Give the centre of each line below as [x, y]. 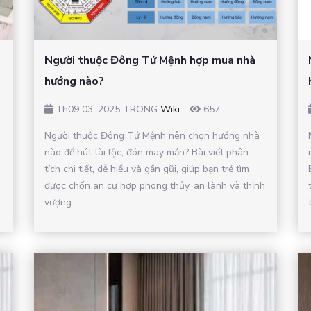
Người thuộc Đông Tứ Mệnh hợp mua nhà [150, 61]
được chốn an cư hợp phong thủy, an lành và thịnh [155, 186]
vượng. [59, 203]
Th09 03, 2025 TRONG [107, 110]
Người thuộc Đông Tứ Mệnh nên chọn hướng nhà [152, 136]
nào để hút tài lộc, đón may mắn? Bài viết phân [146, 153]
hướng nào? [74, 82]
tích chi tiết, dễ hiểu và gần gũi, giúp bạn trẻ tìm [147, 169]
